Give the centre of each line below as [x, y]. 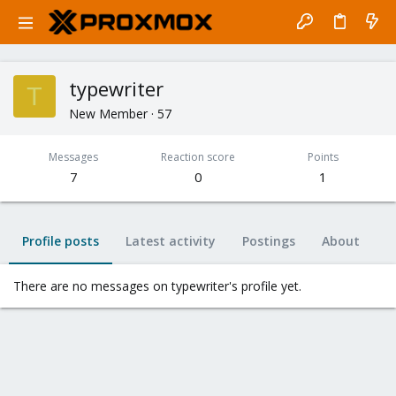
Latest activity [171, 241]
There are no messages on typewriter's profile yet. [157, 286]
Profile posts [61, 241]
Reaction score [198, 157]
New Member [108, 114]
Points [323, 157]
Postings [269, 241]
